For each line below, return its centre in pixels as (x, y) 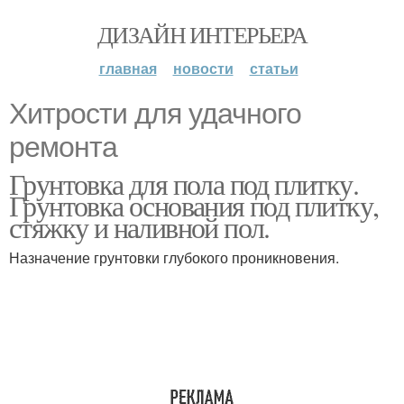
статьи (274, 68)
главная (128, 68)
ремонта (63, 147)
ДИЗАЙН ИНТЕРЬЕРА (202, 34)
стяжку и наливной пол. (139, 227)
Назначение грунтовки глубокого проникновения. (174, 257)
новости (203, 68)
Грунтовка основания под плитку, (194, 205)
